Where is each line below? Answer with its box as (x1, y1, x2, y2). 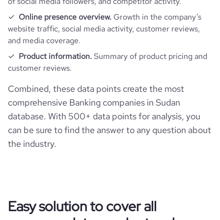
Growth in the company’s (111, 12, 201, 22)
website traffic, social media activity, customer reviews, (8, 24, 200, 34)
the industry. (8, 138, 56, 149)
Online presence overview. (19, 12, 111, 22)
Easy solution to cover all (8, 197, 157, 216)
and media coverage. (8, 35, 81, 46)
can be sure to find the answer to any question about (8, 124, 211, 136)
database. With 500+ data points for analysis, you (8, 110, 200, 122)
